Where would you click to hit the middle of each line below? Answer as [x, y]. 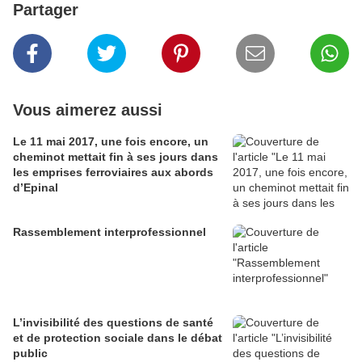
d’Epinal [36, 188]
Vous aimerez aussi [88, 110]
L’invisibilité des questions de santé [113, 323]
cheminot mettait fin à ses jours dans [116, 157]
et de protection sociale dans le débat [118, 338]
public [30, 354]
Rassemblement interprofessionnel [109, 232]
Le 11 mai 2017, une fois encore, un [111, 142]
